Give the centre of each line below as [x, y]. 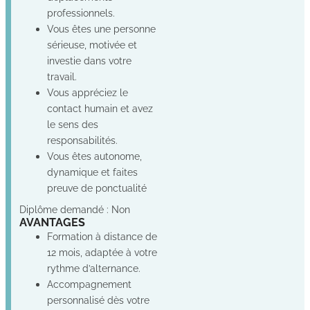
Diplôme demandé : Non [75, 209]
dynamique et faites [92, 172]
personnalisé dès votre [98, 300]
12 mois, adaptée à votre [102, 252]
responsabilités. [82, 140]
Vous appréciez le [88, 92]
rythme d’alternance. [94, 268]
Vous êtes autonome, [94, 156]
